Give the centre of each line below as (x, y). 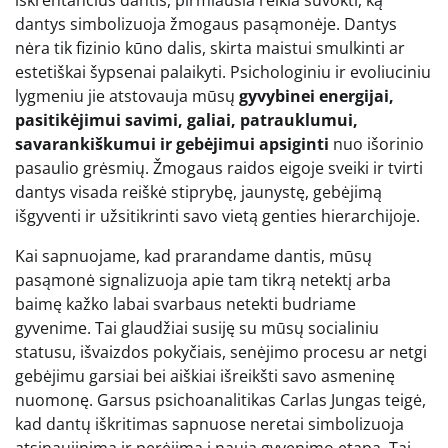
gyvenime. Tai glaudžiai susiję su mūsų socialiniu (197, 327)
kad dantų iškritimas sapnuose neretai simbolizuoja (209, 423)
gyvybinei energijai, (316, 95)
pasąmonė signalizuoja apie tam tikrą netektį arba (203, 279)
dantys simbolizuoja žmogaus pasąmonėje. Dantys (206, 23)
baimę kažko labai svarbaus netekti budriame (185, 303)
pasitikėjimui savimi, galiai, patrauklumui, (186, 119)
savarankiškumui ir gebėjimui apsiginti (172, 143)
